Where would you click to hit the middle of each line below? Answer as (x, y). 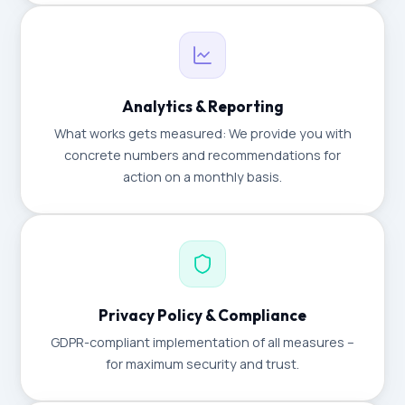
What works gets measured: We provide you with (202, 133)
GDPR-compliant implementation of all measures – (202, 342)
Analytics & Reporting (202, 106)
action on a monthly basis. (202, 177)
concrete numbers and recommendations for (202, 155)
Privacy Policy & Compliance (202, 315)
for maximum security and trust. (202, 364)
